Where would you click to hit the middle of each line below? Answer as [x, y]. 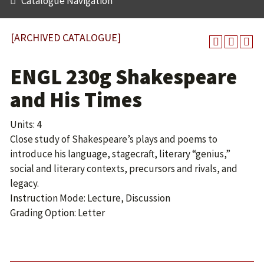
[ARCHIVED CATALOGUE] [66, 37]
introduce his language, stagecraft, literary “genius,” [120, 154]
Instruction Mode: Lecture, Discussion [90, 198]
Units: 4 [26, 124]
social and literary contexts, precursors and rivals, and [124, 169]
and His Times [76, 100]
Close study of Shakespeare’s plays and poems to [114, 139]
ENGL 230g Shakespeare [123, 77]
